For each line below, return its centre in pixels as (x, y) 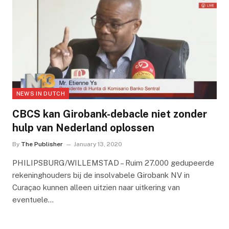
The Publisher (42, 144)
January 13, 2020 (98, 144)
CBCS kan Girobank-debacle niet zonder (109, 114)
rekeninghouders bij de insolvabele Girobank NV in (101, 175)
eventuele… (33, 200)
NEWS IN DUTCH (40, 94)
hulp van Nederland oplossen (83, 128)
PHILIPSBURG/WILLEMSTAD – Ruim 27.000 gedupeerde (113, 163)
